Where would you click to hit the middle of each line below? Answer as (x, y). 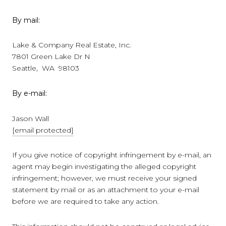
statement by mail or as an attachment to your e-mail (106, 190)
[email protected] (43, 130)
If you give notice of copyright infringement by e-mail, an (112, 155)
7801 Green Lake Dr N (51, 57)
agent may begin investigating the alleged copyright (104, 167)
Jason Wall (31, 118)
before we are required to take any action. (86, 202)
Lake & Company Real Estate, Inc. (72, 45)
